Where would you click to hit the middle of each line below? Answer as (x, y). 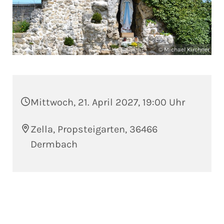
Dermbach (54, 144)
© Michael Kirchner (184, 50)
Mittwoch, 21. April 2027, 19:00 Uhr (108, 102)
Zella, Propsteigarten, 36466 (94, 129)
